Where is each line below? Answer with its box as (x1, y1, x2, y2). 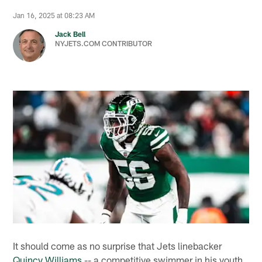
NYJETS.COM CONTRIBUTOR (55, 39, 153, 48)
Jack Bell (55, 30, 86, 39)
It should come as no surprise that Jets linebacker (13, 239, 222, 251)
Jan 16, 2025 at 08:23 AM (13, 11, 95, 20)
